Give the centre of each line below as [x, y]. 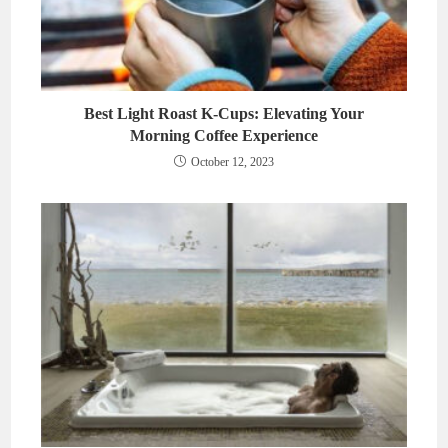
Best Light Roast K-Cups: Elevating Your [224, 114]
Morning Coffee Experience [224, 136]
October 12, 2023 [232, 162]
